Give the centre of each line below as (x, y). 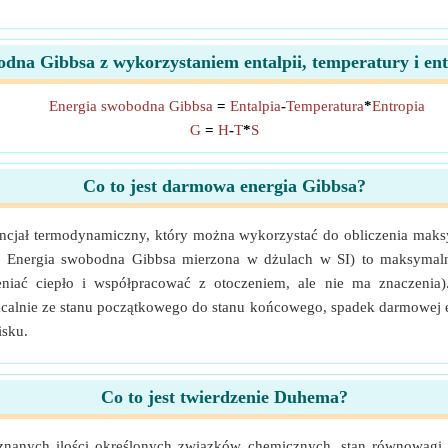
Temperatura (325, 106)
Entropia (398, 106)
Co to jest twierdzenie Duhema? (224, 397)
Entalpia (255, 106)
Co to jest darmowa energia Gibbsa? (224, 186)
